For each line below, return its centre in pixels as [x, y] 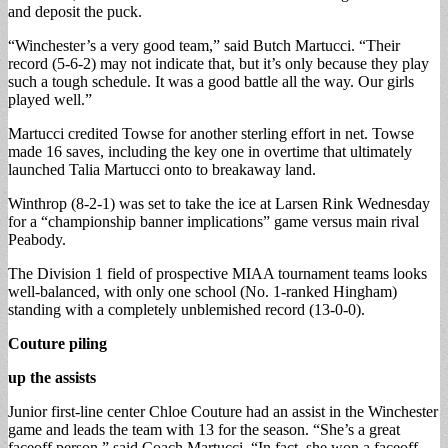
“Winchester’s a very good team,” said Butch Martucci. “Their [204, 45]
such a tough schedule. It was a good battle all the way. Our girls [211, 81]
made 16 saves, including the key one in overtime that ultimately [210, 151]
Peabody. [37, 239]
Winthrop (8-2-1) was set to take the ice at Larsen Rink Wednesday [219, 203]
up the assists [52, 377]
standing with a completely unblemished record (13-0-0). [186, 309]
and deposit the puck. [75, 11]
